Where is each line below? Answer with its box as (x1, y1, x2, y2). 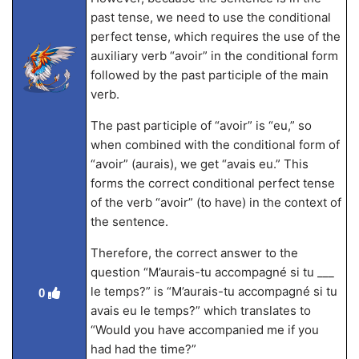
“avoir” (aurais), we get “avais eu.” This (90, 156, 309, 171)
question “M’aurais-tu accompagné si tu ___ (90, 264, 334, 280)
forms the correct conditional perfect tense (90, 175, 335, 191)
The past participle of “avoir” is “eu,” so (90, 118, 312, 133)
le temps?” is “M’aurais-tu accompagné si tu (90, 284, 337, 299)
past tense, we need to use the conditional (90, 10, 331, 25)
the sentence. (90, 214, 168, 229)
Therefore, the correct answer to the (90, 245, 298, 260)
